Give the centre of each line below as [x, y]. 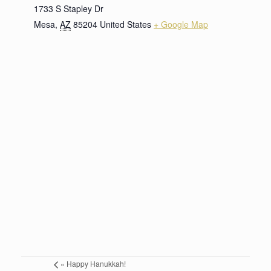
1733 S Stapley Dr [69, 8]
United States [126, 24]
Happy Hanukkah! [95, 263]
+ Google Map [181, 24]
